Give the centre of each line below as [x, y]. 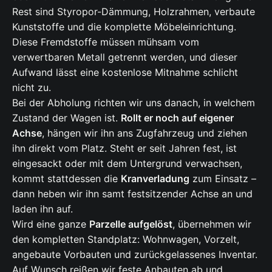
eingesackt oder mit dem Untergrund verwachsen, [127, 163]
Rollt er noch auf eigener [177, 117]
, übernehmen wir [212, 224]
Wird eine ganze [51, 224]
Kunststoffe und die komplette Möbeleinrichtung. [124, 26]
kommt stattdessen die [66, 178]
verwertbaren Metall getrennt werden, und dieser [125, 57]
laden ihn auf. [42, 209]
